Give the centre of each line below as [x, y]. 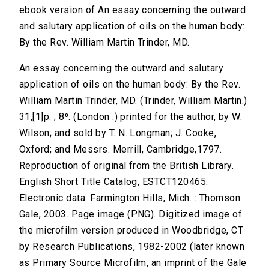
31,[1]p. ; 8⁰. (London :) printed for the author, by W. [131, 117]
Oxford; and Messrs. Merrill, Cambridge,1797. [121, 150]
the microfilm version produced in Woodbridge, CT [131, 231]
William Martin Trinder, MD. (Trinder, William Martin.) [133, 101]
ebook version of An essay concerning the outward [133, 10]
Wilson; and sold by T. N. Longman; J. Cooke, [118, 133]
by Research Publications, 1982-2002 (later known [132, 247]
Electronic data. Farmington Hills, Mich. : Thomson [130, 198]
